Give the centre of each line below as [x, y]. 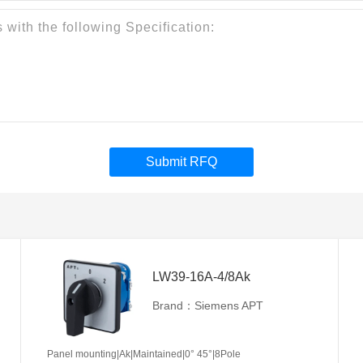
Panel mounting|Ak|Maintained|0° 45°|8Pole [144, 354]
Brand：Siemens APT [208, 305]
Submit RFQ [181, 161]
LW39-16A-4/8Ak [201, 276]
